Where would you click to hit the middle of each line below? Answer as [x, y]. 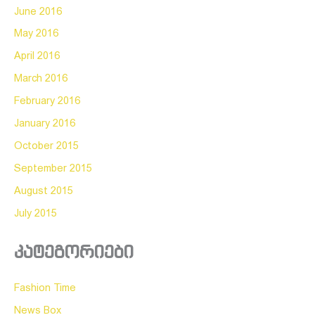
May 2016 [36, 34]
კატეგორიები [74, 252]
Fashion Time [45, 288]
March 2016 [41, 79]
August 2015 [44, 192]
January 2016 [45, 124]
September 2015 [53, 169]
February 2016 [47, 102]
